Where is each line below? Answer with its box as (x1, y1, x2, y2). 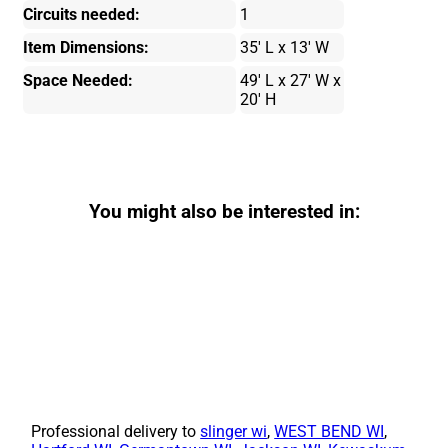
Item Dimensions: (23, 38, 150, 58)
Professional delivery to (31, 421, 201, 441)
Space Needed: (23, 71, 134, 91)
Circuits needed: (23, 5, 141, 25)
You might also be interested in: (88, 201, 360, 224)
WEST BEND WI (274, 421, 385, 441)
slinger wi (200, 421, 268, 441)
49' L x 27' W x (239, 71, 341, 91)
